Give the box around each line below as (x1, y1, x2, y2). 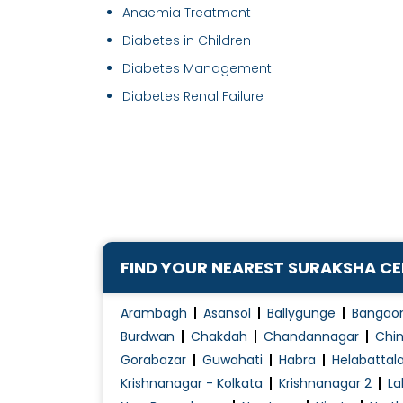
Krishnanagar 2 (279, 374, 372, 393)
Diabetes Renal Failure (122, 87, 264, 106)
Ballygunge (267, 304, 336, 323)
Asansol (203, 304, 251, 323)
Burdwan (121, 327, 175, 346)
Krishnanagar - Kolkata (121, 374, 263, 393)
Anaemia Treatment (122, 4, 251, 22)
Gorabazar (121, 351, 186, 370)
